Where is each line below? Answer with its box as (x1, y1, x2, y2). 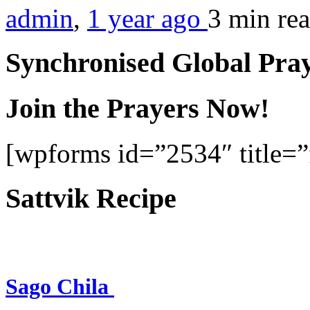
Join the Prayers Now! (6, 93, 269, 125)
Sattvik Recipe (6, 182, 176, 214)
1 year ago (87, 3, 208, 33)
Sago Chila (6, 273, 114, 299)
